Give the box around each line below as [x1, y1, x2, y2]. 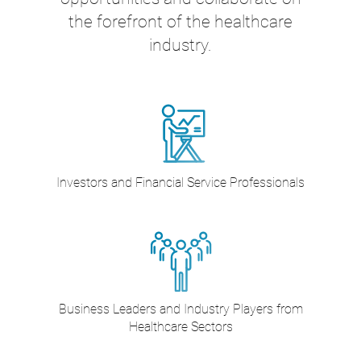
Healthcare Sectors [128, 319, 233, 335]
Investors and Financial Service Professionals [56, 175, 305, 191]
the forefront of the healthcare [68, 11, 293, 32]
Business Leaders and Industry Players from [58, 301, 303, 317]
